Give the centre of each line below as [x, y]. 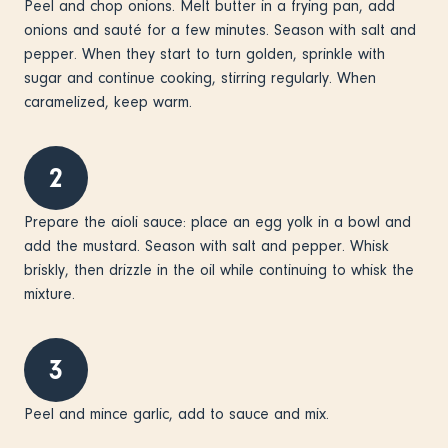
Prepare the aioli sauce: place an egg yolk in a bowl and [217, 221]
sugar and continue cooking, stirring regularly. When [200, 77]
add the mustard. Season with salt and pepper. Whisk [206, 245]
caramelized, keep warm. [113, 101]
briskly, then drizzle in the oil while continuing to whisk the [219, 269]
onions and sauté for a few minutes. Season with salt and [220, 29]
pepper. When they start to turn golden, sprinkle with [204, 53]
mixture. [52, 293]
